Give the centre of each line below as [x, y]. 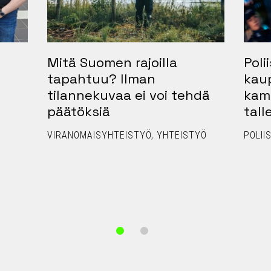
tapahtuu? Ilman [101, 78]
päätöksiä [79, 111]
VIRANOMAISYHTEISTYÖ [99, 135]
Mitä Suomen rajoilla [112, 62]
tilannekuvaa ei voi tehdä [129, 95]
